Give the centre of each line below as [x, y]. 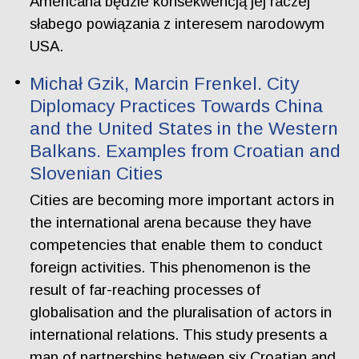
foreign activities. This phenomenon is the [171, 268]
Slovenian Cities [97, 173]
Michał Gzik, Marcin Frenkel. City [165, 83]
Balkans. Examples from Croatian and [186, 151]
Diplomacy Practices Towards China [177, 106]
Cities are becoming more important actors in [182, 200]
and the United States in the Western [184, 128]
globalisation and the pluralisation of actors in [181, 313]
